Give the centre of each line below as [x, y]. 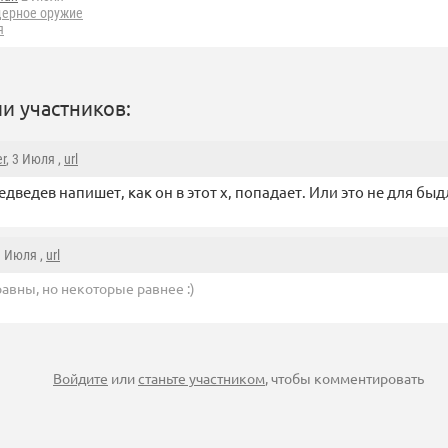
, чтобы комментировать [344, 378]
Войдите [80, 378]
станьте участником [201, 378]
